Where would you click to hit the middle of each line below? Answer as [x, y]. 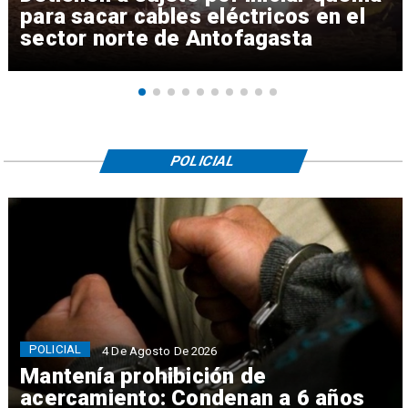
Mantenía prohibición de [143, 376]
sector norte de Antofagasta [167, 39]
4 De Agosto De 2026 [160, 352]
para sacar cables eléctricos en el [193, 17]
